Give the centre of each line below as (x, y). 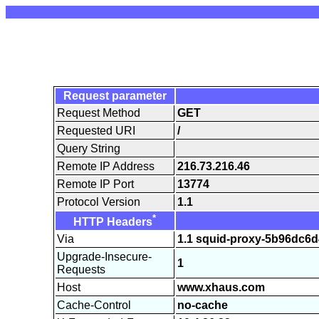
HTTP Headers (113, 221)
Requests (81, 269)
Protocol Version (98, 202)
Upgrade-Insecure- (104, 256)
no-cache (202, 305)
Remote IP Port (95, 184)
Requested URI (96, 130)
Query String (88, 148)
